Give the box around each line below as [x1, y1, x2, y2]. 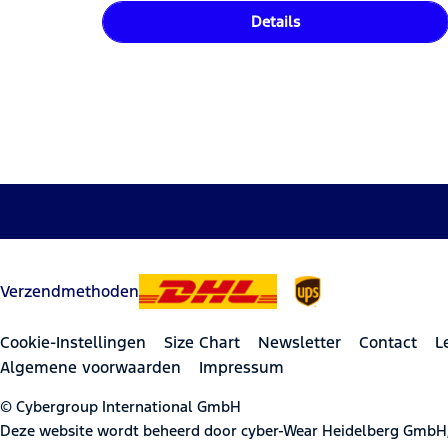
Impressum [199, 356, 284, 378]
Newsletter [258, 331, 341, 353]
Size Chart [164, 331, 240, 353]
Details [251, 12, 301, 32]
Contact [359, 331, 417, 353]
